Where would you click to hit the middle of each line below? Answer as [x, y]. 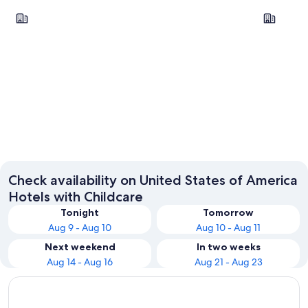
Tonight [80, 212]
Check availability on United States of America [153, 180]
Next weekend [80, 246]
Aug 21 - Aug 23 [228, 262]
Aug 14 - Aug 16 [80, 262]
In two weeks [228, 246]
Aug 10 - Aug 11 [228, 227]
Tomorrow [228, 212]
